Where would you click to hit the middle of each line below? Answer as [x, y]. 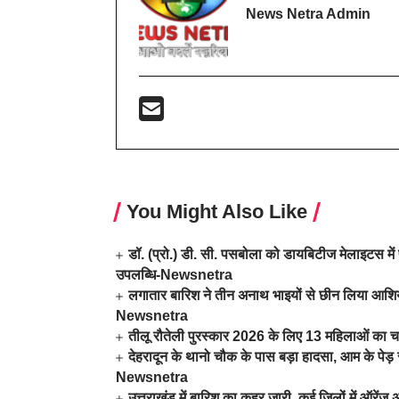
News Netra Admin [308, 13]
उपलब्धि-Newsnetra [174, 275]
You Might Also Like [217, 212]
